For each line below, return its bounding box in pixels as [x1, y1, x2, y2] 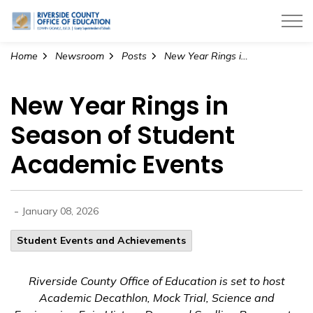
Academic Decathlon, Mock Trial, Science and [38, 291, 275, 305]
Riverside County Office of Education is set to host [28, 274, 285, 288]
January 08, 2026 [22, 205, 99, 217]
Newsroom [55, 50, 104, 62]
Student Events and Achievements [17, 234, 186, 247]
